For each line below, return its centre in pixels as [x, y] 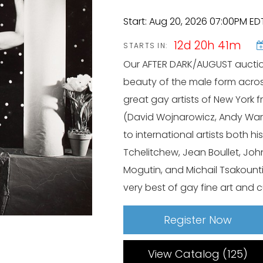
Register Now [198, 220]
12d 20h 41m [208, 46]
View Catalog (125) [198, 254]
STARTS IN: [146, 46]
